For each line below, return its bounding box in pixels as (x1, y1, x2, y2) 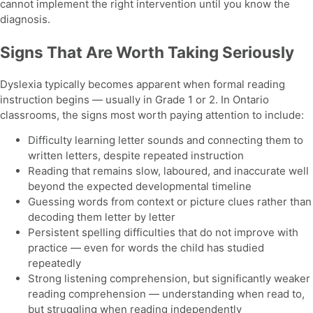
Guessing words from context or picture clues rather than (28, 195, 312, 209)
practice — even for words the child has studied (28, 241, 264, 255)
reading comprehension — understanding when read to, (28, 287, 305, 301)
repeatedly (28, 256, 81, 270)
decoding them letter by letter (28, 210, 175, 224)
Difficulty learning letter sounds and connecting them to (28, 133, 303, 147)
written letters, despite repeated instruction (28, 149, 244, 163)
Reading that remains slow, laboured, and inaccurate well (28, 164, 309, 178)
